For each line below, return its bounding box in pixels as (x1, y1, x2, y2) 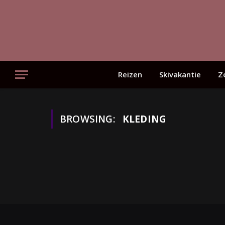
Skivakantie (159, 69, 201, 79)
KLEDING (122, 113, 167, 126)
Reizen (118, 69, 142, 79)
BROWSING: (60, 113, 118, 126)
